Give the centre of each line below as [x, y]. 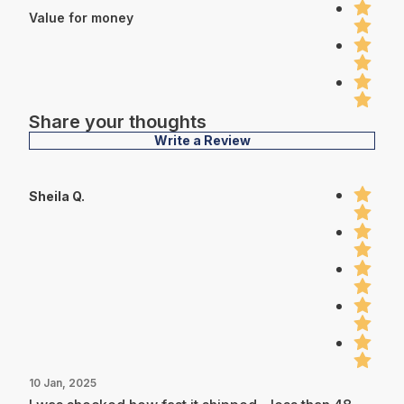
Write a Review [202, 140]
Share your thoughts [118, 121]
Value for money [81, 18]
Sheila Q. [57, 196]
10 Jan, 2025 [63, 382]
